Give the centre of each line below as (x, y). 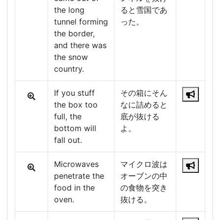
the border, (74, 34)
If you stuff (74, 93)
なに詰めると (144, 105)
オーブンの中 (144, 176)
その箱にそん (144, 93)
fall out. (68, 140)
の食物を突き (144, 188)
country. (69, 69)
